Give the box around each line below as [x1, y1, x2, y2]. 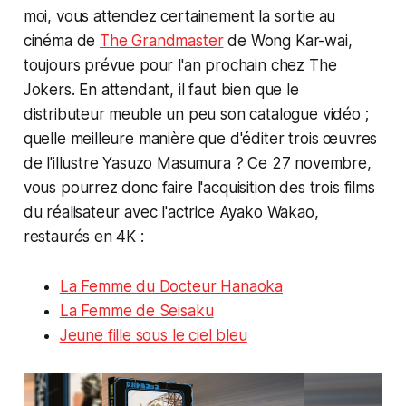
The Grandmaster [100, 32, 224, 51]
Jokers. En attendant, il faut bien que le [23, 81, 299, 100]
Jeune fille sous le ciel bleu [59, 326, 247, 345]
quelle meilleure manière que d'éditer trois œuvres [23, 130, 378, 149]
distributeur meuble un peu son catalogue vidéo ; [23, 105, 369, 124]
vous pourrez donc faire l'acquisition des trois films [23, 179, 375, 198]
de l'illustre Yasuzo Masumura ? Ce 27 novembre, [23, 154, 372, 173]
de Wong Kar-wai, [223, 32, 353, 51]
